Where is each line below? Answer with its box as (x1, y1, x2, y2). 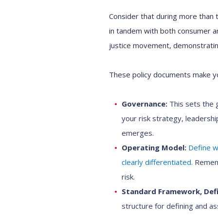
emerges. (122, 128, 154, 138)
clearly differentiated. (122, 157, 193, 167)
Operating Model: (122, 143, 186, 152)
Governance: (122, 99, 167, 109)
